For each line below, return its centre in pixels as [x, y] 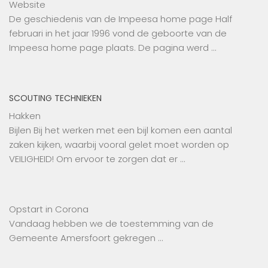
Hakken [25, 115]
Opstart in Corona [49, 209]
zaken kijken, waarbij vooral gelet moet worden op [119, 144]
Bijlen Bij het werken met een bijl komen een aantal [121, 130]
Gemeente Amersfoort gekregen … [86, 237]
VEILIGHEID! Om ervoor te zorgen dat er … [97, 159]
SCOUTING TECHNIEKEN [55, 98]
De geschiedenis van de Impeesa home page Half [121, 19]
